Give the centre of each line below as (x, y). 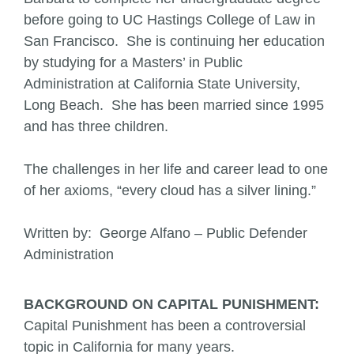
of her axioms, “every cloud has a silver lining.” (170, 190)
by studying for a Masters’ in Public (133, 62)
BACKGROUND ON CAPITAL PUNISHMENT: (171, 304)
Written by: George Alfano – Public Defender (166, 233)
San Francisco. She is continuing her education (174, 41)
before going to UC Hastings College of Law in (169, 20)
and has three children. (96, 126)
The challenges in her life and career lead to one (176, 169)
